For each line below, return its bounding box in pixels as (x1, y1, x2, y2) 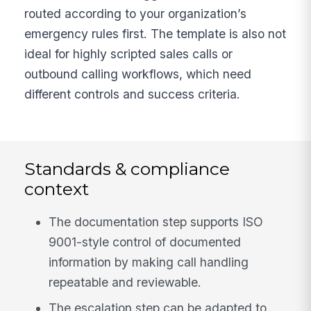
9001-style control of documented (49, 234, 242, 249)
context (24, 178, 90, 199)
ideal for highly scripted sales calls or (24, 46, 233, 61)
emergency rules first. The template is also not (24, 26, 287, 41)
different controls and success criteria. (24, 86, 241, 101)
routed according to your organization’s (24, 6, 247, 21)
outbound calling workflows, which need (24, 66, 252, 81)
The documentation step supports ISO (49, 214, 264, 229)
